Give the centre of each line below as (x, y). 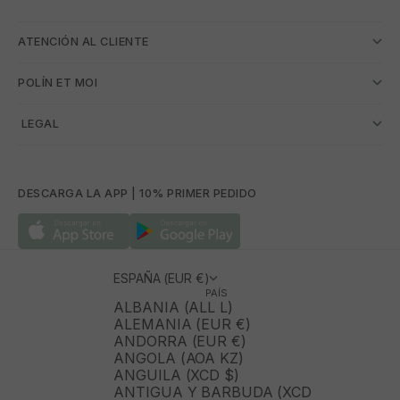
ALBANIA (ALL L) (173, 308)
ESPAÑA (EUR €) (162, 279)
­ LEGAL (38, 123)
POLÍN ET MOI (58, 82)
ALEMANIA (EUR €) (182, 325)
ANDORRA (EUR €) (180, 342)
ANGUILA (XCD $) (176, 375)
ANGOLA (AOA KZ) (179, 358)
